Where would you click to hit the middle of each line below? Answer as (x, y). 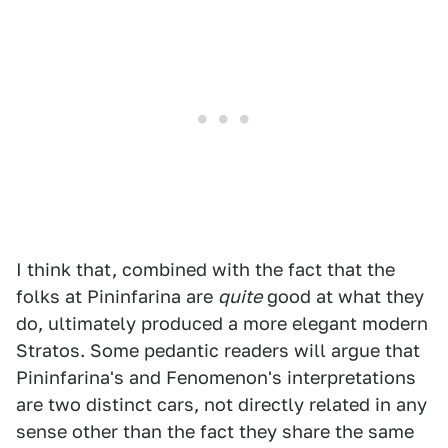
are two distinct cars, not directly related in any (221, 404)
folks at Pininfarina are (117, 296)
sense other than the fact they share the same (215, 431)
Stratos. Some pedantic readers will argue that (218, 350)
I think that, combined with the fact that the (205, 269)
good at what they (343, 296)
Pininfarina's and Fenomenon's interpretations (216, 377)
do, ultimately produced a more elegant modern (222, 323)
